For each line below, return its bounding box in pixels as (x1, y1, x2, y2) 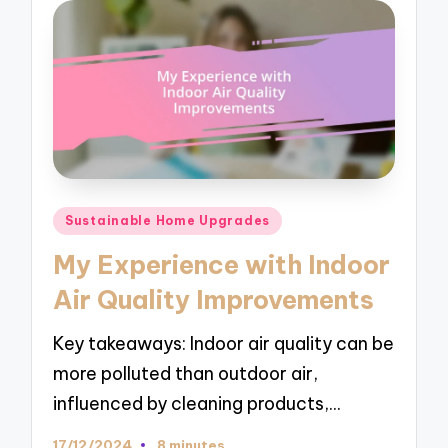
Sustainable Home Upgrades (65, 212, 271, 228)
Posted (51, 206, 112, 228)
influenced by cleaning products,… (53, 391, 341, 415)
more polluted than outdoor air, (53, 361, 319, 385)
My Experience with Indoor (53, 249, 391, 282)
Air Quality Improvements (53, 284, 375, 317)
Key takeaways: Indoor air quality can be (53, 331, 395, 355)
